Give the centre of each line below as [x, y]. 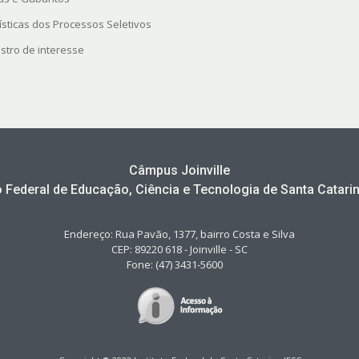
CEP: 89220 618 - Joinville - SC [179, 250]
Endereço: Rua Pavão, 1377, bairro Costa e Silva [179, 234]
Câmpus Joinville [179, 171]
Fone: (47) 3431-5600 [179, 265]
